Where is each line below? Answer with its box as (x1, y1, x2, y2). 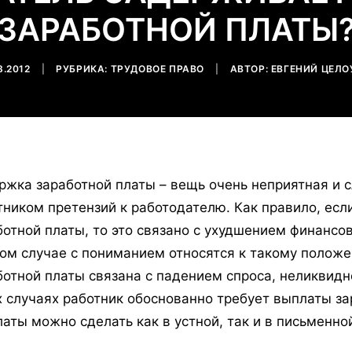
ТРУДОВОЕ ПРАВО (110, 63, 204, 75)
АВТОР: (229, 63, 271, 75)
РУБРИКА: (56, 63, 111, 75)
